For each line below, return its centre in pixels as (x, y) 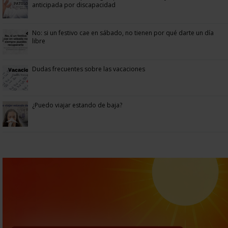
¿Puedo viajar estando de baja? (77, 105)
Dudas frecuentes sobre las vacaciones (89, 69)
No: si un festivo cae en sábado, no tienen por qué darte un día (123, 33)
